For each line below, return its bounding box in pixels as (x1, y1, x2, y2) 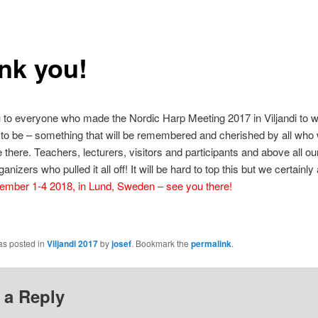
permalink (190, 237, 231, 251)
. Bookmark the (131, 237, 191, 250)
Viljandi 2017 (46, 237, 98, 251)
